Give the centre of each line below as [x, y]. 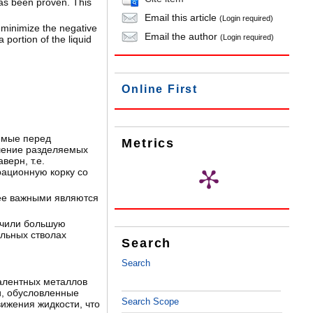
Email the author [181, 36]
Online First [160, 89]
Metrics [148, 144]
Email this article [181, 17]
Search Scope [151, 302]
